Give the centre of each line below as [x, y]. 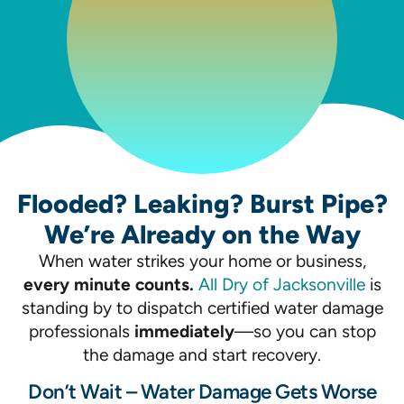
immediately [184, 331]
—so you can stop [305, 331]
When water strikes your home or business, [202, 261]
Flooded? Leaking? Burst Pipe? [202, 204]
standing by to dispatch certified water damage [202, 308]
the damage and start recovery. [202, 355]
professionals [81, 331]
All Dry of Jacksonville [281, 285]
